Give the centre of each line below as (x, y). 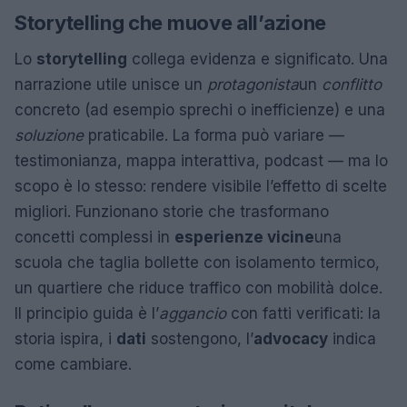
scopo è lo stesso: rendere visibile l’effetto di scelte (201, 187)
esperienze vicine (244, 238)
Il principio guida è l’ (87, 314)
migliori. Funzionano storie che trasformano (172, 212)
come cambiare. (73, 365)
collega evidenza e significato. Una (258, 60)
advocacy (291, 339)
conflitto (352, 85)
